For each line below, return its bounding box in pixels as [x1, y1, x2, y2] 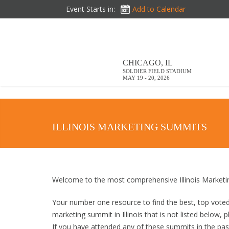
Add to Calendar [132, 4, 186, 14]
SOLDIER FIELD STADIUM [123, 68, 192, 74]
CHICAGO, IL [123, 58, 173, 67]
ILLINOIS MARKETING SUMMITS [52, 121, 207, 132]
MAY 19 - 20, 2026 [123, 75, 170, 81]
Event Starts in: [66, 4, 115, 14]
